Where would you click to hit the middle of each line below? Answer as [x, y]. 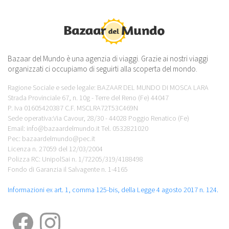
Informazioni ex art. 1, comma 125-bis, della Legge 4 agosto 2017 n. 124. [113, 190]
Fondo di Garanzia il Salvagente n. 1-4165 [68, 169]
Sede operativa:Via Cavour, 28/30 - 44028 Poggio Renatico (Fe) [98, 118]
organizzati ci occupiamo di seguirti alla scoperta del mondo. [102, 69]
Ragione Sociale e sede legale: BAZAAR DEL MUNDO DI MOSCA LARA [108, 87]
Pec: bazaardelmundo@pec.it [51, 139]
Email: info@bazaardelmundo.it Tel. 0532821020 [78, 128]
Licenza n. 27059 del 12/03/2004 [55, 149]
